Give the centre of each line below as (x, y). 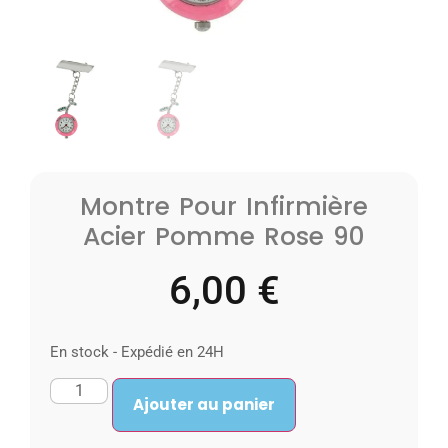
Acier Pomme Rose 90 (224, 237)
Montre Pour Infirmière (224, 207)
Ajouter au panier (204, 405)
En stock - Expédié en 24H (137, 351)
